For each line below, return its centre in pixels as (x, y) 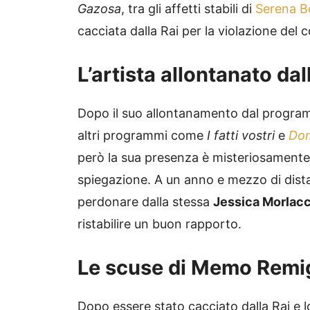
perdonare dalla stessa (145, 202)
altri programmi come (142, 136)
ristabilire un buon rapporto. (159, 224)
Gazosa (99, 9)
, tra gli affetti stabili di (188, 9)
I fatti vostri (241, 136)
